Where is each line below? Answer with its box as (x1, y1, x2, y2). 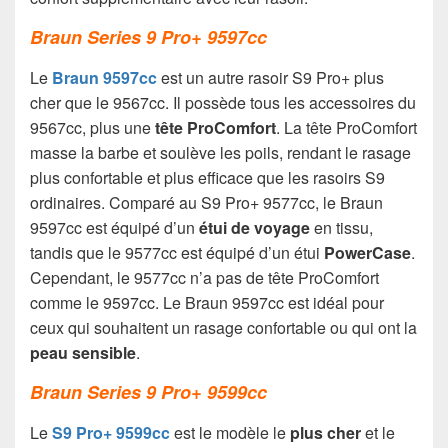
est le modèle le (170, 420, 290, 444)
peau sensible (30, 340, 136, 364)
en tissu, (310, 215, 373, 239)
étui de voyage (199, 215, 310, 239)
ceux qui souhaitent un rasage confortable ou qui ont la (30, 315, 417, 339)
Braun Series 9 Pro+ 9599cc (30, 378, 267, 405)
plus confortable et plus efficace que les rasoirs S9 (30, 165, 385, 189)
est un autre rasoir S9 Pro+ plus (157, 65, 384, 89)
